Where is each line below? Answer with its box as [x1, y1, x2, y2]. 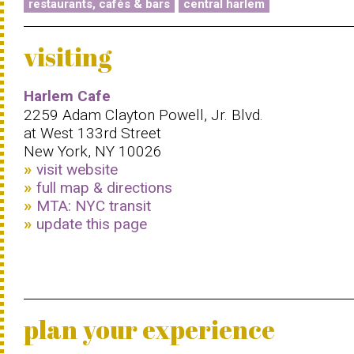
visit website [36, 160, 118, 179]
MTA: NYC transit [36, 196, 151, 215]
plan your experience [24, 311, 275, 346]
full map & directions [36, 178, 172, 197]
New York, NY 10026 [24, 141, 162, 160]
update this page [36, 214, 147, 233]
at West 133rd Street [24, 123, 161, 142]
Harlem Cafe [24, 86, 111, 105]
